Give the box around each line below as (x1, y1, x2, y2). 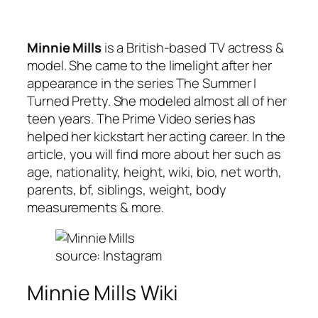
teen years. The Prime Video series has (27, 109, 256, 128)
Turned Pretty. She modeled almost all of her (27, 91, 287, 110)
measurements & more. (27, 197, 164, 216)
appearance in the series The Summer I (27, 73, 257, 92)
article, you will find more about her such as (27, 144, 281, 163)
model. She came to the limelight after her (27, 55, 272, 75)
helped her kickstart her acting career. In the (27, 126, 286, 146)
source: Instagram (55, 246, 163, 265)
